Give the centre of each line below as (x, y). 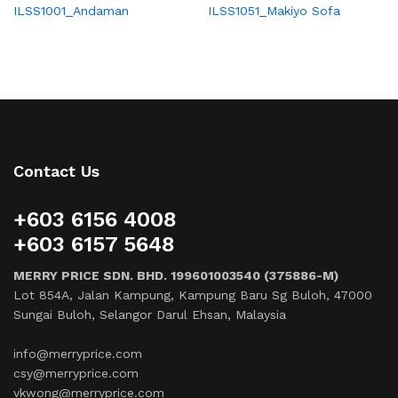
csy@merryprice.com (76, 373)
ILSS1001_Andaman (71, 10)
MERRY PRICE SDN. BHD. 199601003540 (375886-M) (176, 275)
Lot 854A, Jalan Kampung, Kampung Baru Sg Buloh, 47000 (193, 295)
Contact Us (56, 171)
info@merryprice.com (78, 353)
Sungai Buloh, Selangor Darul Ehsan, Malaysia (150, 314)
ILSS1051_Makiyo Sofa (274, 10)
